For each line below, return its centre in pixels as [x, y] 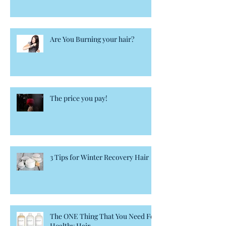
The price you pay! [79, 98]
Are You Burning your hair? [92, 39]
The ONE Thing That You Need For [104, 216]
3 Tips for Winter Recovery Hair [99, 157]
